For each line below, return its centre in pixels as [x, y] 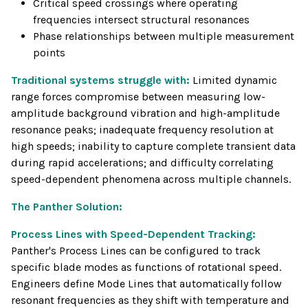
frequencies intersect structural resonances [141, 20]
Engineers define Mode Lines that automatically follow [146, 284]
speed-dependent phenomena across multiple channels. [151, 179]
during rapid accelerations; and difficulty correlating [142, 163]
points [49, 53]
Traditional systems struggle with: [102, 80]
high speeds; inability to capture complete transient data [153, 146]
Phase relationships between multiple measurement [164, 36]
